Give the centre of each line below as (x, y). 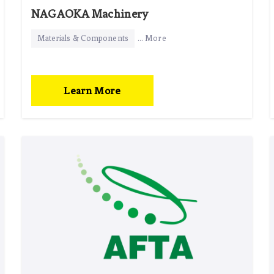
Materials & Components (83, 38)
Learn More (92, 90)
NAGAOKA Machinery (90, 13)
